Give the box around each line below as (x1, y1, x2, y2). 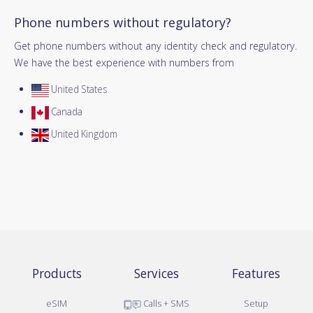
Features (232, 265, 281, 282)
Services (133, 265, 179, 282)
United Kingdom (49, 127, 117, 141)
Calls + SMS (140, 297, 189, 310)
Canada (49, 105, 82, 119)
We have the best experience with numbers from (14, 55, 234, 70)
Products (31, 265, 82, 282)
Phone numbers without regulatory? (14, 13, 231, 32)
